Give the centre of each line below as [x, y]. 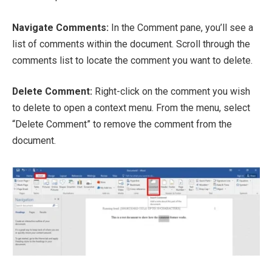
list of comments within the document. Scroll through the [131, 44]
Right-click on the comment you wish [171, 92]
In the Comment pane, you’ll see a [181, 27]
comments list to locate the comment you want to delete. [132, 60]
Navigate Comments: [60, 27]
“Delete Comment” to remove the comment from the [122, 124]
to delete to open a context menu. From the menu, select [131, 108]
